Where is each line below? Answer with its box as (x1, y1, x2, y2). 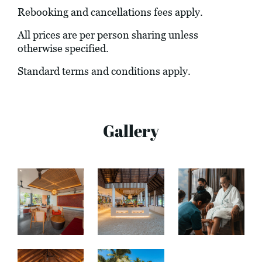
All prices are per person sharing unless (18, 29, 198, 42)
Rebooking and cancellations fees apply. (18, 6, 203, 19)
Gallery (103, 119, 159, 142)
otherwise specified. (18, 42, 109, 55)
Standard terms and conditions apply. (18, 65, 191, 78)
